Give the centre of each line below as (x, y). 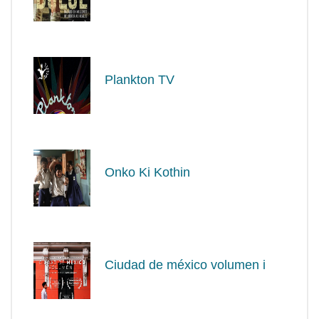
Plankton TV (140, 79)
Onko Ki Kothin (147, 172)
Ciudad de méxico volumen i (185, 265)
